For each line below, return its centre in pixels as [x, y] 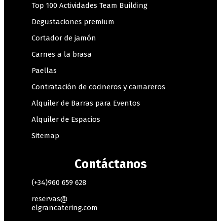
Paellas [44, 71]
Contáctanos [110, 165]
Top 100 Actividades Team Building [90, 6]
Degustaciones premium [73, 22]
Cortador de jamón [64, 38]
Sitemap [45, 136]
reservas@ [50, 199]
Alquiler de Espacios [66, 120]
